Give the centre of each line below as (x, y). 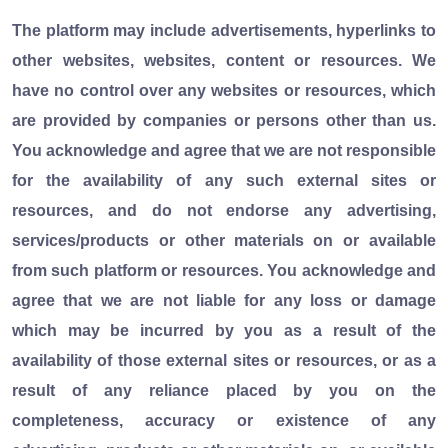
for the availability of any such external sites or (224, 180)
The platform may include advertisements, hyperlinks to (224, 30)
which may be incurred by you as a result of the (224, 330)
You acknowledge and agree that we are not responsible (224, 150)
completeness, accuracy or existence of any (224, 420)
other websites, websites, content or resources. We (224, 60)
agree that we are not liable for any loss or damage (224, 300)
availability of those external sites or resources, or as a (224, 360)
